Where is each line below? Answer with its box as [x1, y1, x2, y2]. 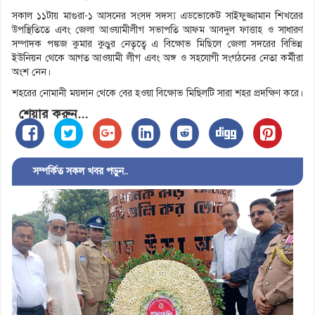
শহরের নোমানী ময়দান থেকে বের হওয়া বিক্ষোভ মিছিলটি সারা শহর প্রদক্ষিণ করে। [12, 87, 303, 100]
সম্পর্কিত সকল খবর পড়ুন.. [19, 165, 128, 178]
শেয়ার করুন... [19, 106, 88, 122]
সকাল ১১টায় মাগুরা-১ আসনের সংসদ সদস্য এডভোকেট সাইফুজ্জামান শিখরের [12, 10, 303, 22]
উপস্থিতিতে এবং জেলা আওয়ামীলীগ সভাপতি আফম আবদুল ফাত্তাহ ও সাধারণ [12, 24, 303, 37]
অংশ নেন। [12, 66, 51, 79]
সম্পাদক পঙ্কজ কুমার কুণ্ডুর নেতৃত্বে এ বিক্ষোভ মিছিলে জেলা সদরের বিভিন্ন [12, 38, 303, 51]
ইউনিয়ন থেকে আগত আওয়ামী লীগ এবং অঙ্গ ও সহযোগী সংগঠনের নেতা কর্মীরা [12, 52, 303, 65]
